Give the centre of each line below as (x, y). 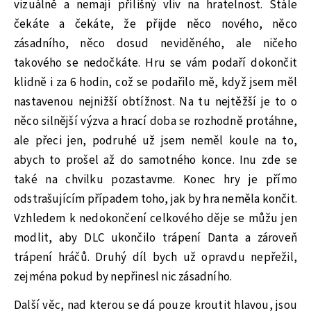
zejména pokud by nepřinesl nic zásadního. (123, 277)
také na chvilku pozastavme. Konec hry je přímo (155, 180)
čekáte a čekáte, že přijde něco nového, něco (155, 25)
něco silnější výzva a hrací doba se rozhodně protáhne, (155, 122)
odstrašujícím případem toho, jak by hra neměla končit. (155, 200)
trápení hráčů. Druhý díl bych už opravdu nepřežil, (155, 258)
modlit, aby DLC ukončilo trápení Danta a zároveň (155, 238)
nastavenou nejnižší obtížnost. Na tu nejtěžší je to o (155, 102)
